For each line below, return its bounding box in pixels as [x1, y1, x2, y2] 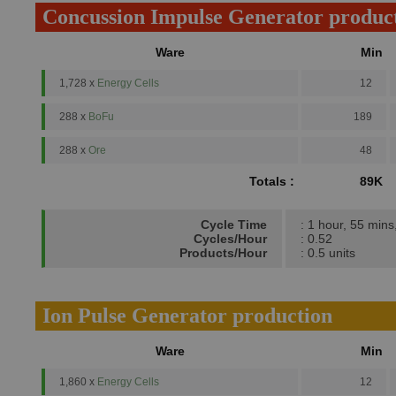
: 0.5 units [301, 246, 355, 260]
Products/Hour [179, 246, 267, 260]
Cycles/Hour [194, 232, 267, 246]
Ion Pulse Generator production [42, 304, 332, 327]
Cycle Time [201, 217, 267, 232]
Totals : [249, 174, 294, 188]
